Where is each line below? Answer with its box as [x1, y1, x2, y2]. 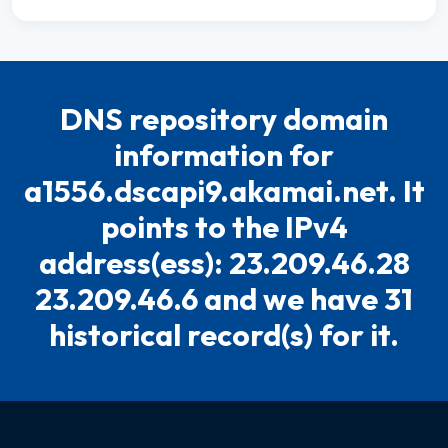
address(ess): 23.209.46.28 [38, 244, 410, 282]
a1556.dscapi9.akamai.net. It [23, 172, 425, 210]
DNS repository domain [60, 100, 388, 138]
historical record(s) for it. [49, 316, 399, 354]
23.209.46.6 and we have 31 [35, 280, 413, 318]
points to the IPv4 [100, 208, 348, 246]
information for [114, 136, 334, 174]
